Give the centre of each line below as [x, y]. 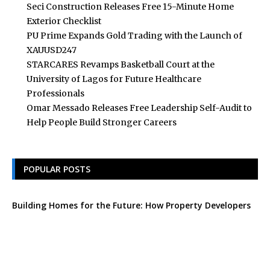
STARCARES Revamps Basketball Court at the [121, 64]
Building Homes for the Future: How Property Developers [131, 205]
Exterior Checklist [64, 21]
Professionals [55, 93]
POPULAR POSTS [57, 169]
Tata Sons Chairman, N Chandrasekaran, [151, 239]
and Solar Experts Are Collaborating [88, 216]
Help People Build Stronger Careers [102, 122]
